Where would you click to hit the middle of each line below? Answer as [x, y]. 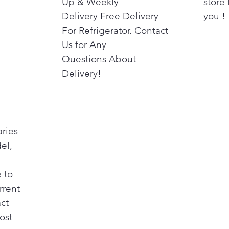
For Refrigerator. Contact [115, 30]
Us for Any [84, 45]
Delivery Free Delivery [110, 16]
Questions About [99, 59]
